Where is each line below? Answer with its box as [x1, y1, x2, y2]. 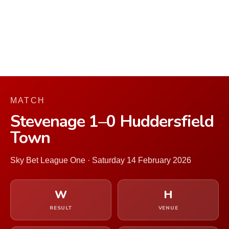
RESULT [50, 204, 72, 212]
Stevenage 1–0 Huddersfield [10, 110, 214, 132]
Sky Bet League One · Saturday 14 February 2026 [10, 156, 191, 165]
